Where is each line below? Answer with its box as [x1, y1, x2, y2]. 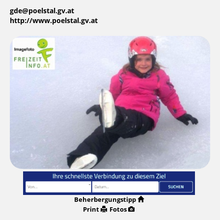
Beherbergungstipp [74, 195, 136, 203]
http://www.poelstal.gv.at [10, 17, 98, 25]
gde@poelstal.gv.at [10, 7, 74, 15]
